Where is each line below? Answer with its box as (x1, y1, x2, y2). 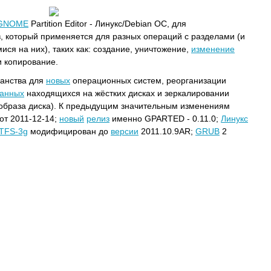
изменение (191, 44, 235, 54)
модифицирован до (28, 126, 111, 136)
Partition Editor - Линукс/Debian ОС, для (28, 19, 186, 28)
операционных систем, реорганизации (70, 76, 226, 85)
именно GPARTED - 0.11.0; (109, 114, 221, 123)
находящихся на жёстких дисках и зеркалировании (24, 88, 229, 98)
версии (111, 126, 139, 136)
